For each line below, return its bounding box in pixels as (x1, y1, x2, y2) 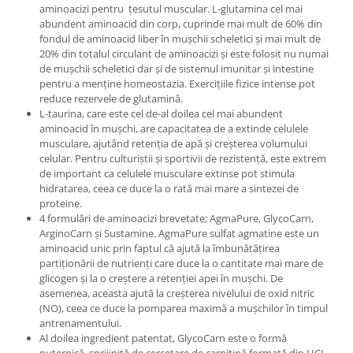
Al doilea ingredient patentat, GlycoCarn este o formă (39, 331, 287, 346)
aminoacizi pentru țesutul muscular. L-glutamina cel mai (39, 2, 303, 17)
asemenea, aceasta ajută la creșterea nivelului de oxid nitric (39, 286, 314, 301)
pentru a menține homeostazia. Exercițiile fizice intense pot (39, 76, 315, 91)
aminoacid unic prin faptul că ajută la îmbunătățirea (39, 241, 280, 256)
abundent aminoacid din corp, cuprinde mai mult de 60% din (39, 17, 322, 32)
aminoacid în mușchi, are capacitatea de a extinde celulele (39, 121, 308, 136)
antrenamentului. (39, 316, 121, 331)
